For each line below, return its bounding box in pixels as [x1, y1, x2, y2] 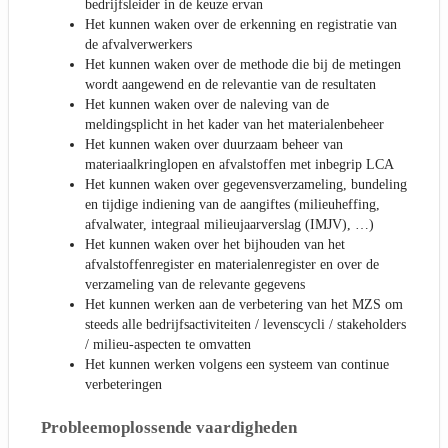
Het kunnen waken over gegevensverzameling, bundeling [85, 176, 407, 192]
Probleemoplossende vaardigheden [41, 417, 297, 437]
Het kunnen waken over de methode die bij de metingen [85, 56, 401, 72]
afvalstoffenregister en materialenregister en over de [85, 256, 379, 272]
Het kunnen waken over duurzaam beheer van [85, 136, 343, 152]
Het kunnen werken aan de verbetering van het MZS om [85, 296, 403, 312]
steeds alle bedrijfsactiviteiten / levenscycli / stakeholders [85, 316, 406, 332]
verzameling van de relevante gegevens [85, 276, 305, 292]
